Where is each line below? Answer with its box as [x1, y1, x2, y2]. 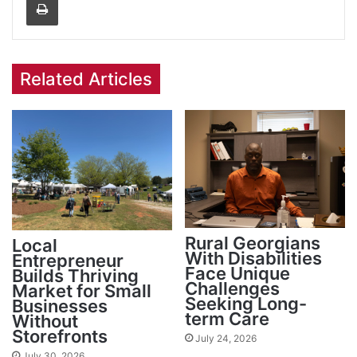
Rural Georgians [185, 232, 320, 253]
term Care [185, 308, 269, 329]
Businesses [12, 295, 108, 316]
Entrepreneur [12, 249, 124, 271]
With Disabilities [185, 247, 322, 269]
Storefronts [12, 325, 108, 347]
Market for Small [12, 280, 151, 301]
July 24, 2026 [195, 331, 257, 344]
